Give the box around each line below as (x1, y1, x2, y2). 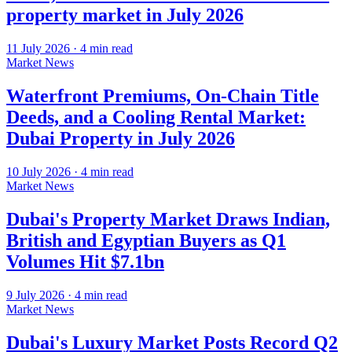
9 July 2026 (6, 288, 64, 302)
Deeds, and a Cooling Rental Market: (6, 107, 306, 128)
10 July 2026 (6, 165, 71, 179)
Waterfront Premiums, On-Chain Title (6, 86, 319, 107)
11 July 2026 (6, 42, 70, 56)
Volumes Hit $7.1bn (6, 251, 164, 273)
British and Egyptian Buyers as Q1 (6, 230, 286, 251)
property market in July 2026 (6, 5, 244, 26)
